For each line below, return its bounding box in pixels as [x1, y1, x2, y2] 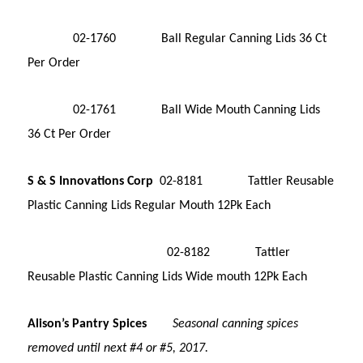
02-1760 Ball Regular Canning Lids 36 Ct [28, 32, 327, 45]
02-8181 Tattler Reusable [153, 174, 335, 188]
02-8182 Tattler [28, 246, 291, 259]
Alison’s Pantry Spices [28, 317, 147, 331]
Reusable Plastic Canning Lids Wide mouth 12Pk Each [28, 270, 308, 284]
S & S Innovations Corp [28, 174, 154, 188]
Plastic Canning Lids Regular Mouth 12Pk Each [28, 199, 271, 212]
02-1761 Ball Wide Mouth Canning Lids [28, 103, 321, 117]
